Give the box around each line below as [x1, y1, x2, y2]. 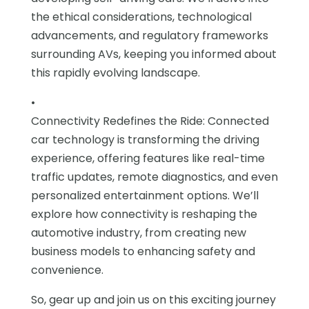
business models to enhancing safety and [30, 243, 255, 260]
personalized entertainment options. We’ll [30, 188, 259, 204]
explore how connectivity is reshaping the [30, 206, 257, 223]
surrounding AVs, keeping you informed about [30, 46, 277, 63]
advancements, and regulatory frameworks [30, 28, 268, 44]
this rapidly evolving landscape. [30, 65, 200, 81]
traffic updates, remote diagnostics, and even [30, 169, 278, 186]
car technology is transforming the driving [30, 132, 259, 148]
